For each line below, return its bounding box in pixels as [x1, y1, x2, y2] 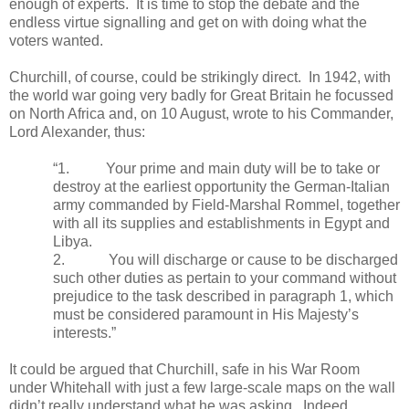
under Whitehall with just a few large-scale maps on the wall [9, 379, 395, 395]
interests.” [53, 324, 116, 341]
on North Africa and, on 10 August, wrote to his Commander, [9, 105, 393, 121]
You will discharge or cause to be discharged [109, 251, 398, 267]
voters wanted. [9, 32, 103, 48]
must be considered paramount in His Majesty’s [53, 306, 359, 322]
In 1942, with [309, 68, 391, 85]
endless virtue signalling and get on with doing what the [9, 14, 367, 30]
